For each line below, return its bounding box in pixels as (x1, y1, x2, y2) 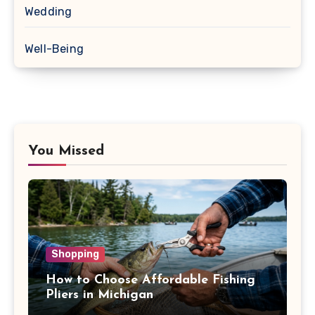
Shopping (51, 247, 99, 260)
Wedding (25, 4, 72, 18)
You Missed (28, 143, 104, 158)
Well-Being (25, 41, 84, 56)
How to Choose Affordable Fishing (46, 273, 255, 287)
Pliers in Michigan (46, 288, 153, 302)
